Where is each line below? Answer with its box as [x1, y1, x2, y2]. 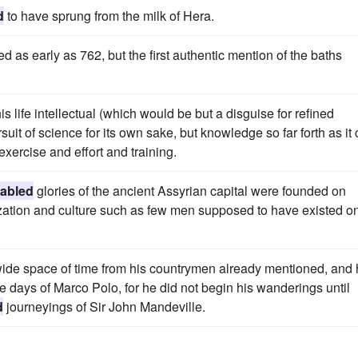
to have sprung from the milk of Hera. [4, 6, 214, 25]
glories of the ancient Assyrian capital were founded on [34, 181, 346, 200]
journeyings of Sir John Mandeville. [3, 296, 205, 316]
